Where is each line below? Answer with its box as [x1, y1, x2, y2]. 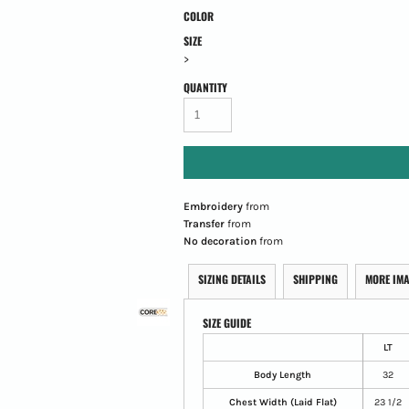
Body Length [254, 368, 312, 381]
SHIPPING [292, 270, 338, 287]
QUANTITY [183, 79, 227, 95]
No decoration [183, 234, 257, 247]
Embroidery [183, 199, 243, 213]
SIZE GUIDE [202, 314, 251, 330]
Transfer [183, 216, 225, 230]
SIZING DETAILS [197, 270, 266, 287]
